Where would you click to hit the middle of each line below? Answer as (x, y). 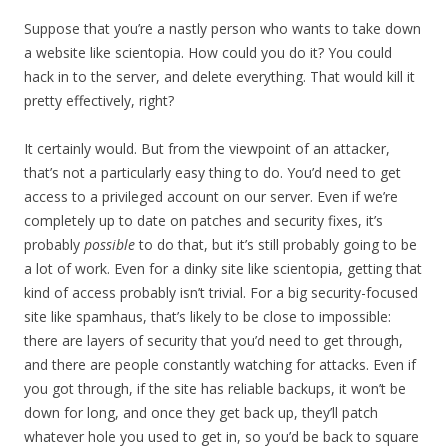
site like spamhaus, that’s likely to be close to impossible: (207, 317)
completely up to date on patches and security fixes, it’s (203, 221)
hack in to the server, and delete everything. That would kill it (219, 77)
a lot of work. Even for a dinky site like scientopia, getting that (223, 269)
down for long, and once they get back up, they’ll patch (201, 413)
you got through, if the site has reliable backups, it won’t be (215, 389)
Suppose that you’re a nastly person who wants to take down (222, 29)
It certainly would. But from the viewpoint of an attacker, (207, 149)
